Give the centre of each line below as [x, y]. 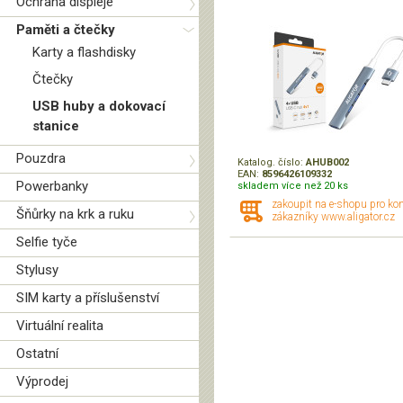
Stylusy [37, 270]
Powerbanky [52, 186]
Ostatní [37, 354]
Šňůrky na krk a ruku [75, 214]
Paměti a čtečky [66, 30]
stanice [56, 126]
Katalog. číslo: [272, 163]
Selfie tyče [47, 242]
